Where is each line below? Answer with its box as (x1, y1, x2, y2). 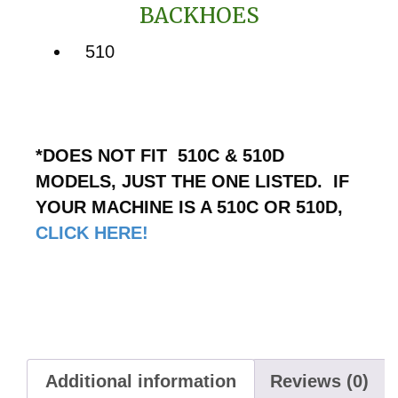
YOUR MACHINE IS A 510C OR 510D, (36, 196, 343, 217)
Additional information (45, 370, 236, 391)
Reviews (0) (270, 370, 369, 391)
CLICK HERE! (36, 222, 148, 243)
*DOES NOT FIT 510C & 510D (36, 145, 284, 165)
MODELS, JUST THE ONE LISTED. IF (36, 171, 349, 191)
